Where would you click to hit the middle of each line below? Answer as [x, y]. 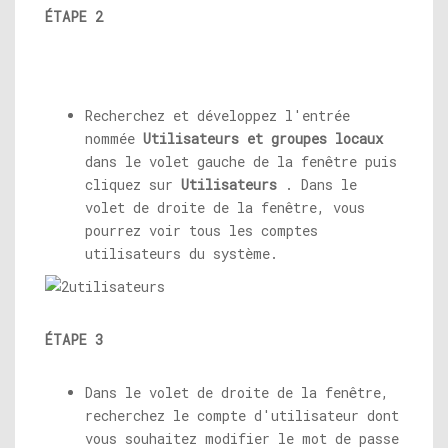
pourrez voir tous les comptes [201, 230]
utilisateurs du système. [181, 253]
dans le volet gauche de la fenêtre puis [241, 161]
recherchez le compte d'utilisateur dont [242, 415]
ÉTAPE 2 [74, 16]
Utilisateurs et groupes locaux [263, 138]
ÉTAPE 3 [74, 339]
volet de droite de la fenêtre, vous [225, 207]
